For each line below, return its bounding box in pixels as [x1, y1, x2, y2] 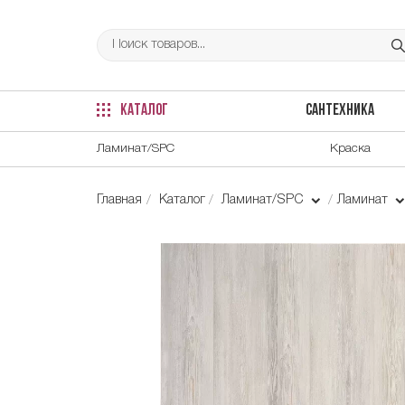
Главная [97, 193, 142, 206]
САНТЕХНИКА [305, 103, 374, 119]
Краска [330, 142, 371, 155]
